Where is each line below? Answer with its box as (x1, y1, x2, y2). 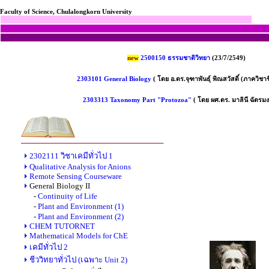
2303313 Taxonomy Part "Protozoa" (83, 97, 192, 103)
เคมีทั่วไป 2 (29, 243, 68, 252)
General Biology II (28, 181, 90, 190)
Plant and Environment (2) (38, 212, 124, 221)
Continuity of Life (38, 192, 97, 201)
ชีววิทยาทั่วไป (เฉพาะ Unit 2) (29, 255, 127, 264)
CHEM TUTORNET (29, 222, 95, 231)
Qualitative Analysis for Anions (29, 162, 131, 171)
